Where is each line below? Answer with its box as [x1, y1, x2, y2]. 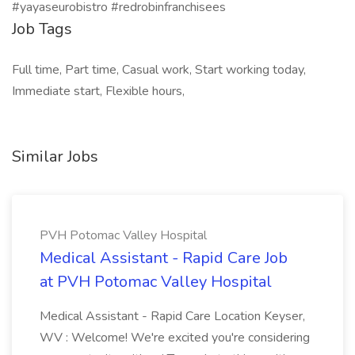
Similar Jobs [12, 146, 98, 167]
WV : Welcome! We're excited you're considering [40, 329, 310, 346]
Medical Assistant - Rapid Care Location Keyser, [40, 307, 305, 325]
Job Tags [12, 18, 72, 40]
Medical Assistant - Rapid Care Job [40, 247, 288, 269]
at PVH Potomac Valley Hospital [40, 271, 272, 292]
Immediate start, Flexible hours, [12, 82, 185, 100]
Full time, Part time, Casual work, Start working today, [12, 61, 306, 78]
